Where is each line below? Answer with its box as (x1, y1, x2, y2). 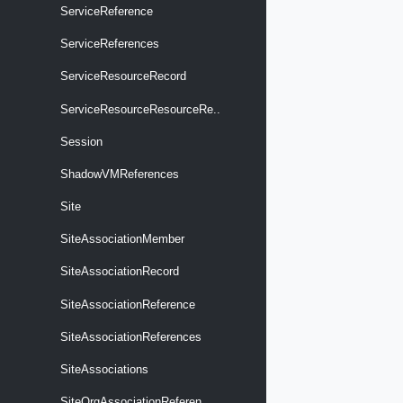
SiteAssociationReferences (57, 329, 201, 344)
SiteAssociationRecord (57, 264, 179, 279)
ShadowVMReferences (57, 166, 179, 181)
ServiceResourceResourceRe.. (57, 102, 220, 116)
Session (57, 134, 103, 148)
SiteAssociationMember (57, 232, 184, 246)
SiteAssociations (57, 363, 148, 377)
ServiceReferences (57, 37, 159, 51)
